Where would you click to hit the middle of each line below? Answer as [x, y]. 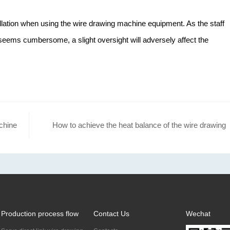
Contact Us [111, 214]
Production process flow [40, 214]
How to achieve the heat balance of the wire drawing [139, 125]
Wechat [198, 214]
